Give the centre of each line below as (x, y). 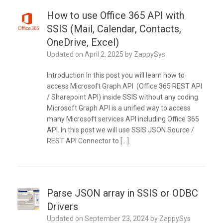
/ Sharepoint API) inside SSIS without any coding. (123, 97)
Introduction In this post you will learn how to (115, 75)
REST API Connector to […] (88, 141)
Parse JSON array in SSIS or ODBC (122, 193)
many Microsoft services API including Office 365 (123, 119)
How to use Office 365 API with (115, 16)
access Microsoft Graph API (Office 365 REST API (124, 86)
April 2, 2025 (104, 55)
